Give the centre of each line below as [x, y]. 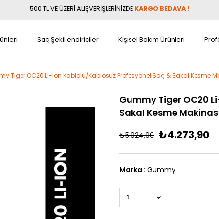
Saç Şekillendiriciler [68, 39]
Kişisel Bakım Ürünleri [152, 39]
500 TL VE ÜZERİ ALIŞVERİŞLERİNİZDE [81, 9]
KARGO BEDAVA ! [162, 9]
